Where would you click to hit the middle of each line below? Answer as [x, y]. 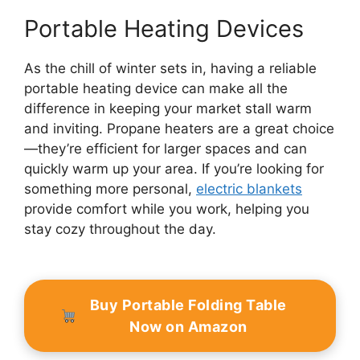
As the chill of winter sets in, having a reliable [170, 69]
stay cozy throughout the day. [120, 229]
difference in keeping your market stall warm [168, 109]
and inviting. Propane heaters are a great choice [179, 129]
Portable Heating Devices [164, 29]
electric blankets [249, 189]
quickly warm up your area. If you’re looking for [174, 169]
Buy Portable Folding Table [188, 305]
